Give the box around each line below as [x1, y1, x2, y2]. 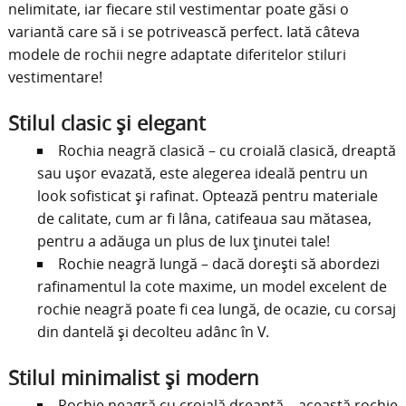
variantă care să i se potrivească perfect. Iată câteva [7, 22, 360, 43]
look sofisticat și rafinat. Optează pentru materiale [36, 185, 378, 206]
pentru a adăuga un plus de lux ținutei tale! [36, 230, 330, 251]
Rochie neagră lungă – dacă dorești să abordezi [57, 253, 380, 274]
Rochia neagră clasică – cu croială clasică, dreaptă [57, 140, 396, 160]
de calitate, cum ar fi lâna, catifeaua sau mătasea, [36, 208, 372, 228]
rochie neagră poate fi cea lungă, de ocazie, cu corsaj [36, 298, 396, 319]
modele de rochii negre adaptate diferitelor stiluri [7, 44, 346, 65]
